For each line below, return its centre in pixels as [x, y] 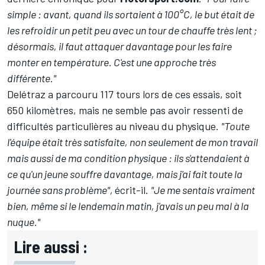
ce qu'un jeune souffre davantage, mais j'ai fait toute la [125, 174]
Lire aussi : [51, 247]
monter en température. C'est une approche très [112, 62]
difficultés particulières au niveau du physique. [114, 126]
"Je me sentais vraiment [203, 190]
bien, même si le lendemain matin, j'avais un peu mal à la [128, 206]
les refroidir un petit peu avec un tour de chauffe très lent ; [132, 30]
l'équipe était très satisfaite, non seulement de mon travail [132, 142]
